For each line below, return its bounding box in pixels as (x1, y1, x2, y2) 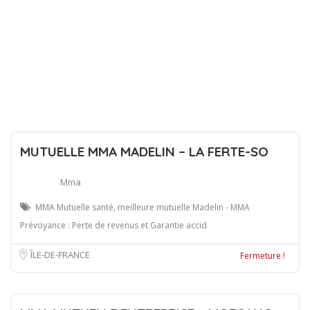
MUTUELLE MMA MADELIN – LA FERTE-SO (20, 143, 268, 160)
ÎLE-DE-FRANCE (30, 248, 90, 261)
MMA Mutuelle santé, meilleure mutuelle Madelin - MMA (35, 201, 250, 213)
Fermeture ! (240, 249, 285, 262)
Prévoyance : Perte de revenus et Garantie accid (20, 219, 207, 231)
